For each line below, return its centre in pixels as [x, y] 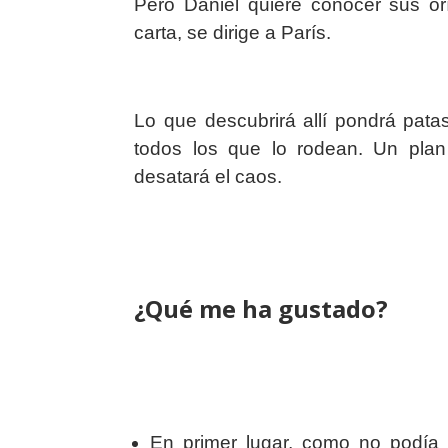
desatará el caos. [208, 176]
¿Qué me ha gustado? [261, 308]
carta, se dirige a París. [233, 32]
